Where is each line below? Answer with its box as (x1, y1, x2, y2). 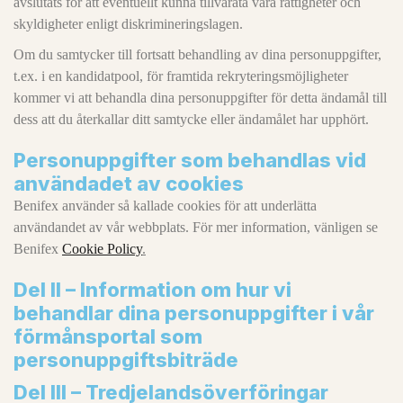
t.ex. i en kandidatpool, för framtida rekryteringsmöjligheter (13, 68, 348, 84)
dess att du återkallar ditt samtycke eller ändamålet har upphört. (13, 112, 369, 127)
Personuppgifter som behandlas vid (13, 148, 366, 172)
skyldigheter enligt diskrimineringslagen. (13, 16, 243, 31)
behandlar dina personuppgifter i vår (13, 301, 374, 325)
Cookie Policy (62, 241, 142, 256)
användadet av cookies (13, 172, 244, 195)
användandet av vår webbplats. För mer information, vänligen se (13, 219, 378, 235)
